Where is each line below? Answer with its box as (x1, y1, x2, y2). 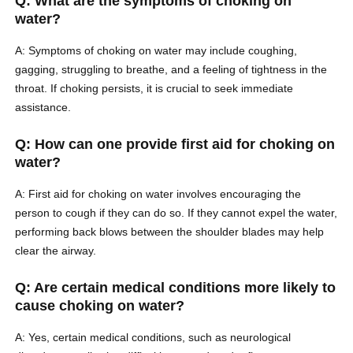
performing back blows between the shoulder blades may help (15, 225, 325, 239)
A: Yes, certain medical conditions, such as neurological (15, 331, 292, 344)
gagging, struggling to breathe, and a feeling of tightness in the (15, 63, 328, 76)
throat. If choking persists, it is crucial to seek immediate (15, 82, 294, 95)
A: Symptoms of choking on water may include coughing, (15, 44, 298, 58)
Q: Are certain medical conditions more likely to (15, 280, 336, 296)
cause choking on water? (15, 298, 185, 314)
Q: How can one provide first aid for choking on (15, 136, 336, 153)
